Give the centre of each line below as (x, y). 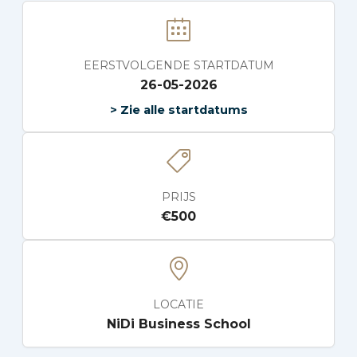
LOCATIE (178, 304)
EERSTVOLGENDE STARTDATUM (178, 65)
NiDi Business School (178, 324)
